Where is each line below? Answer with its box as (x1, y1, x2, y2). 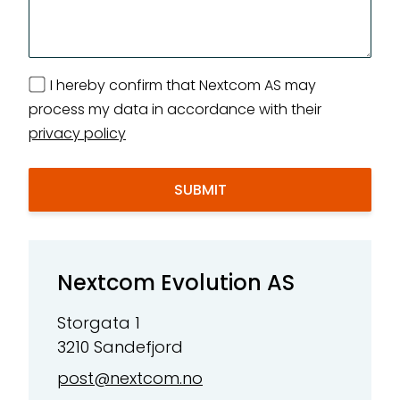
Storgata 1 (57, 311, 140, 334)
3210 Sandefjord (57, 335, 183, 358)
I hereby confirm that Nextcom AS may (50, 74, 316, 96)
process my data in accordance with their (29, 98, 321, 120)
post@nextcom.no (57, 366, 203, 389)
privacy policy (29, 122, 126, 144)
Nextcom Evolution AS (57, 267, 295, 297)
